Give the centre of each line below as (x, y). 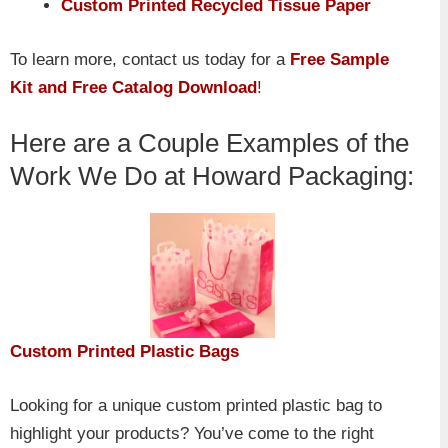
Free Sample (339, 59)
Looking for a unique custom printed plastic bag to (196, 405)
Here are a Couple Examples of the (209, 143)
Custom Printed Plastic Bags (124, 352)
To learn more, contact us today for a (150, 59)
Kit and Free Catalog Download (133, 87)
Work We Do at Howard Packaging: (212, 176)
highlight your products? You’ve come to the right (192, 433)
